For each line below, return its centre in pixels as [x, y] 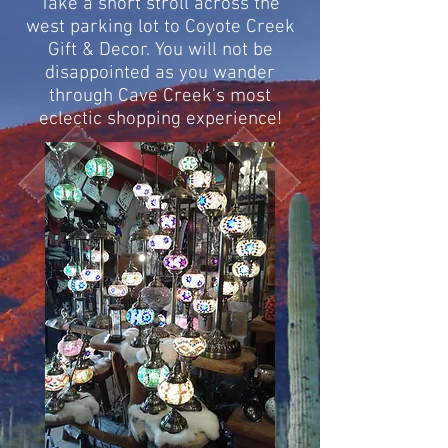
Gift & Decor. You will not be [160, 50]
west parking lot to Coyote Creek [160, 27]
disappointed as [112, 73]
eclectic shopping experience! [160, 119]
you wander [227, 73]
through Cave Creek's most [160, 96]
